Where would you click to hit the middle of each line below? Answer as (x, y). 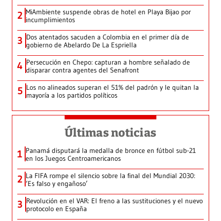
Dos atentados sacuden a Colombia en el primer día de (108, 37)
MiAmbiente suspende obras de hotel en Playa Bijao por (108, 12)
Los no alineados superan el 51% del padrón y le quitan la (112, 87)
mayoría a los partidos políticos (72, 95)
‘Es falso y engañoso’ (57, 183)
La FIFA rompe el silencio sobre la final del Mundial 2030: (110, 175)
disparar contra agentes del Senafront (83, 70)
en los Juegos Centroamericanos (73, 158)
